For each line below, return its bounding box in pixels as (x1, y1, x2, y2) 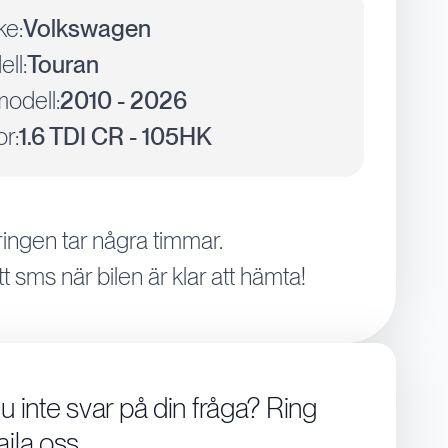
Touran (27, 50, 100, 80)
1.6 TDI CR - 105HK (19, 122, 213, 152)
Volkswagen (23, 14, 152, 44)
